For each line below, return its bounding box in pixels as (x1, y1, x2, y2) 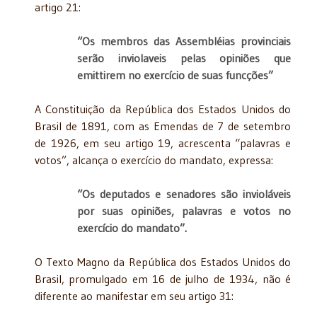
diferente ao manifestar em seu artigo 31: (35, 288, 234, 303)
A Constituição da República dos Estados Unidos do (35, 101, 291, 116)
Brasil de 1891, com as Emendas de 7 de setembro (35, 118, 291, 133)
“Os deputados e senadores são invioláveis (77, 186, 291, 201)
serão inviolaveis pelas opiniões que (77, 50, 291, 65)
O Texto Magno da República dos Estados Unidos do (35, 254, 291, 269)
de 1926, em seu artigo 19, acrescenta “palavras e (35, 135, 291, 150)
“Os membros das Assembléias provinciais (77, 33, 291, 48)
